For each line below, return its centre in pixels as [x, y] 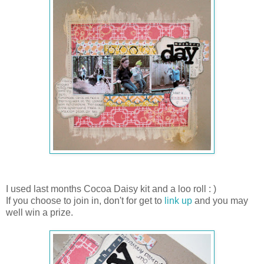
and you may [220, 200]
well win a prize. [39, 212]
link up [178, 200]
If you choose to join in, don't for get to [85, 200]
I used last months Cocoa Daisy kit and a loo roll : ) [111, 189]
